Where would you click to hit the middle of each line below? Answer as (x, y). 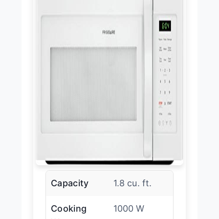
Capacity (70, 183)
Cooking (69, 209)
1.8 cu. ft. (132, 183)
